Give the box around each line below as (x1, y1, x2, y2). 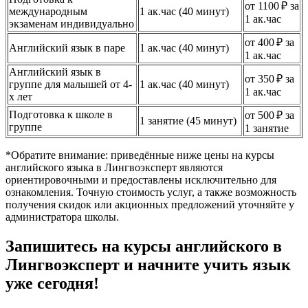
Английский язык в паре (9, 42, 125, 54)
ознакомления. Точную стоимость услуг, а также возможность (5, 186, 296, 199)
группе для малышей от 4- (9, 78, 132, 91)
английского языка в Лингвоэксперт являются (5, 162, 223, 174)
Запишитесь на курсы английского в (5, 237, 282, 255)
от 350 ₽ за (245, 73, 294, 85)
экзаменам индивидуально (9, 18, 134, 30)
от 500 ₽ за (245, 109, 294, 122)
